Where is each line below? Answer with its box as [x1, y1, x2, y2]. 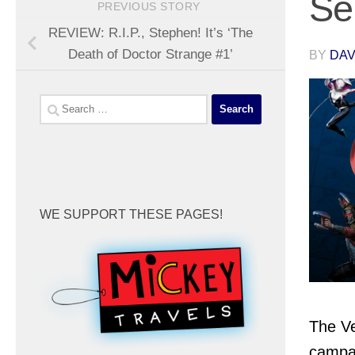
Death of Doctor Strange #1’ [68, 47, 233, 63]
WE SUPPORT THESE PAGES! [40, 207, 223, 221]
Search [39, 96, 81, 112]
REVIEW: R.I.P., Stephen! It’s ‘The [48, 25, 253, 41]
